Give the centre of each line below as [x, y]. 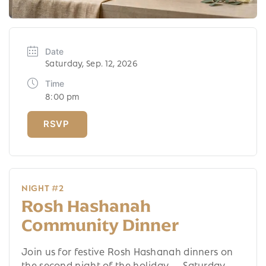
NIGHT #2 [43, 187]
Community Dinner [100, 225]
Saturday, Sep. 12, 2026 [91, 62]
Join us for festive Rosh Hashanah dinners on [127, 251]
